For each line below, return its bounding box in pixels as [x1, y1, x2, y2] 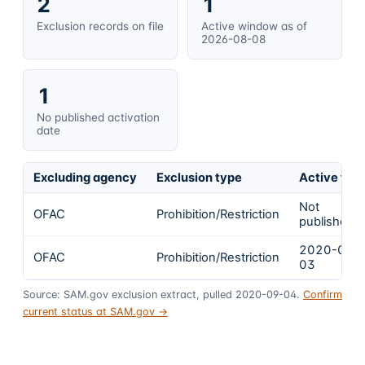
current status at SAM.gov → [23, 305, 168, 318]
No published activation [37, 110, 160, 124]
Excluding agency [33, 170, 137, 186]
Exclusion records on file [37, 19, 164, 33]
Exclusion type [156, 170, 242, 186]
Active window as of [201, 19, 307, 33]
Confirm [303, 288, 342, 301]
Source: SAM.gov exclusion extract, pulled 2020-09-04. [23, 288, 300, 301]
